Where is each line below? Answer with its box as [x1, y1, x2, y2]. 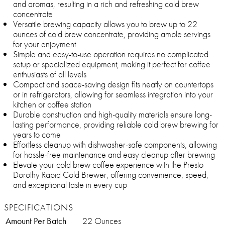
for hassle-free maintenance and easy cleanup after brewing [13, 149, 215, 161]
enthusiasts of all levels [13, 68, 86, 80]
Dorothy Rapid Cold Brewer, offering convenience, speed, [13, 169, 208, 181]
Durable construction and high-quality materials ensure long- [13, 108, 212, 121]
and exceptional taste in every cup [13, 179, 127, 191]
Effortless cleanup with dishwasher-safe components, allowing [13, 139, 217, 151]
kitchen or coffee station [13, 98, 91, 110]
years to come [13, 129, 61, 141]
